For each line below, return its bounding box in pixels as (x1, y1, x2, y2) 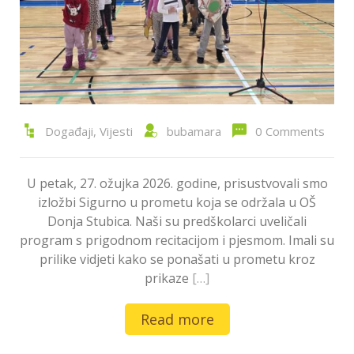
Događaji (44, 123, 93, 140)
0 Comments (254, 123, 325, 140)
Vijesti (99, 123, 133, 140)
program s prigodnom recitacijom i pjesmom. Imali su (20, 232, 334, 250)
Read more (140, 310, 214, 330)
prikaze (145, 269, 192, 288)
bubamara (166, 123, 221, 140)
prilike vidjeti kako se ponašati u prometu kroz (39, 250, 315, 269)
